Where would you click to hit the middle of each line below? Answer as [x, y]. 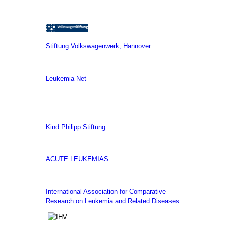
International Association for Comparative [106, 192]
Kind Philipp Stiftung [76, 127]
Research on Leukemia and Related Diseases [112, 201]
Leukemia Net [66, 79]
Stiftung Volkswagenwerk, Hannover [98, 46]
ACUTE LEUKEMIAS [77, 159]
